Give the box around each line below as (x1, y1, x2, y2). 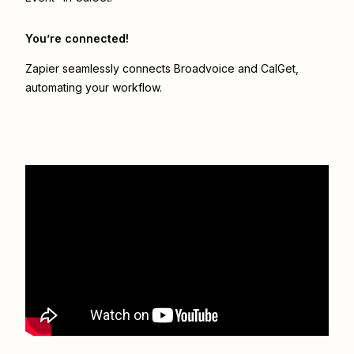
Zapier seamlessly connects (25, 62, 174, 76)
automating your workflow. (25, 81, 162, 95)
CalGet (261, 62, 296, 76)
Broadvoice (174, 62, 235, 76)
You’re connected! (25, 32, 129, 46)
